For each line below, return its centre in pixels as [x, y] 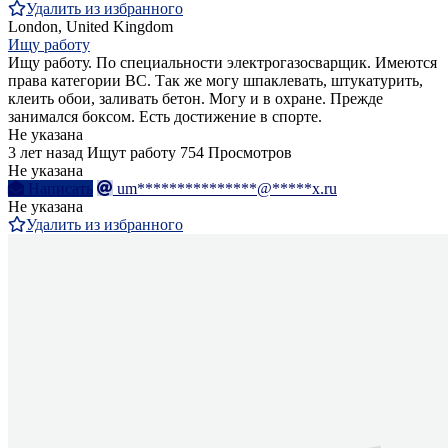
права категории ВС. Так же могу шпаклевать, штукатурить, [215, 81]
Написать [60, 189]
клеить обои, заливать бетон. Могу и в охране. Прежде [195, 99]
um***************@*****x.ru [227, 189]
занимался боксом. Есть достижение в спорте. [165, 117]
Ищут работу [131, 153]
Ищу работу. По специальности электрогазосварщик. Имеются [222, 63]
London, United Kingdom [90, 27]
